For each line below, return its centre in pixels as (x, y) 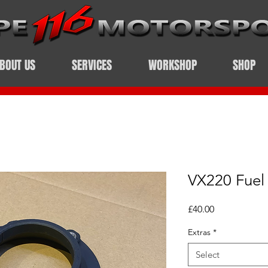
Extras (199, 232)
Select (208, 255)
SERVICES (92, 65)
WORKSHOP (172, 65)
